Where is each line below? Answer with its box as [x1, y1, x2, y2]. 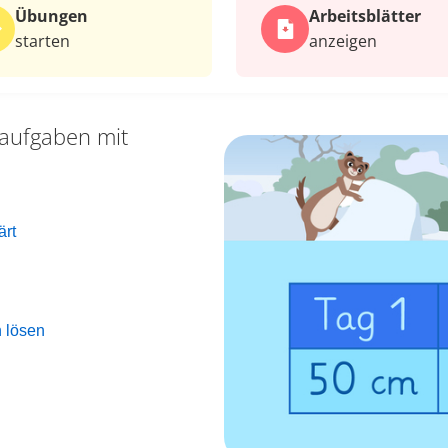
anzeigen [309, 30, 377, 52]
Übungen [15, 5, 88, 27]
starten [15, 30, 70, 52]
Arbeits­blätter [309, 5, 421, 27]
